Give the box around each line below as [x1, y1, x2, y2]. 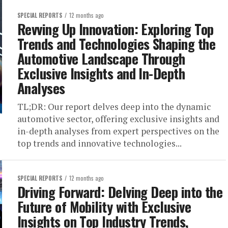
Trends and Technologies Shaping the [17, 34, 215, 54]
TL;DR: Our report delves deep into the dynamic [17, 101, 211, 112]
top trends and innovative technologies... [17, 137, 182, 149]
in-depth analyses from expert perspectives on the [17, 125, 219, 137]
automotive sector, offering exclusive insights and [17, 113, 219, 125]
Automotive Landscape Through [17, 48, 185, 69]
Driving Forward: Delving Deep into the [17, 182, 223, 202]
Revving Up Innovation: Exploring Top [17, 19, 214, 39]
